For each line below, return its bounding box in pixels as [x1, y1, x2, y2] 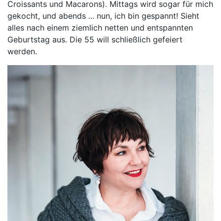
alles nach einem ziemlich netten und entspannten [7, 23, 193, 33]
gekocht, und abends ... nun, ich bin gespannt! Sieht [7, 11, 199, 21]
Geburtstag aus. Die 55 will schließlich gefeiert [7, 35, 183, 45]
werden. [7, 46, 39, 57]
